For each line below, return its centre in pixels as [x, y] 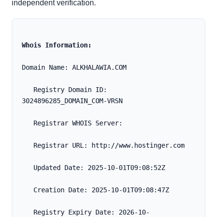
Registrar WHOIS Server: [78, 123]
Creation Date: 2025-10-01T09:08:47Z [101, 190]
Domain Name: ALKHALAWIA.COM [74, 68]
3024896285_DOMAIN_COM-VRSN [72, 101]
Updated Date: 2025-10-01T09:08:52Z [99, 168]
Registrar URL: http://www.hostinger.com [109, 146]
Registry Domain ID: [28, 90]
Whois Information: [57, 45]
